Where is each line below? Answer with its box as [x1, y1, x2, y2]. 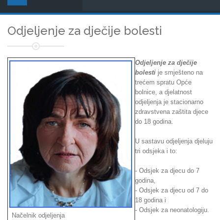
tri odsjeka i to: [135, 147, 177, 155]
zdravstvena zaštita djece [135, 108, 208, 115]
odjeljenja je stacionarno [135, 98, 203, 106]
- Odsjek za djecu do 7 [135, 167, 199, 174]
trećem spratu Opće [135, 79, 192, 86]
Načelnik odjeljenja [8, 212, 65, 219]
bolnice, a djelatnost [135, 88, 192, 96]
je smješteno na [156, 69, 203, 76]
